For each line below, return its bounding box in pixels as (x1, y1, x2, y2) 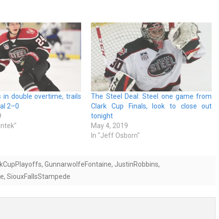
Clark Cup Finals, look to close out (91, 102, 212, 110)
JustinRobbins (114, 160, 158, 169)
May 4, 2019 (91, 122, 129, 130)
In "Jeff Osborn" (91, 131, 140, 140)
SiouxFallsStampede (7, 173, 70, 181)
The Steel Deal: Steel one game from (91, 92, 212, 101)
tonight (91, 112, 113, 120)
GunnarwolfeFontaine (44, 160, 111, 169)
